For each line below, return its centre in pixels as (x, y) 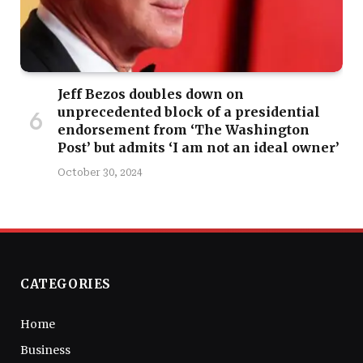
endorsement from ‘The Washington (184, 129)
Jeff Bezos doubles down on (151, 94)
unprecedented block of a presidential (189, 111)
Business (45, 350)
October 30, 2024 (100, 172)
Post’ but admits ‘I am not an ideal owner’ (199, 147)
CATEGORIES (66, 284)
